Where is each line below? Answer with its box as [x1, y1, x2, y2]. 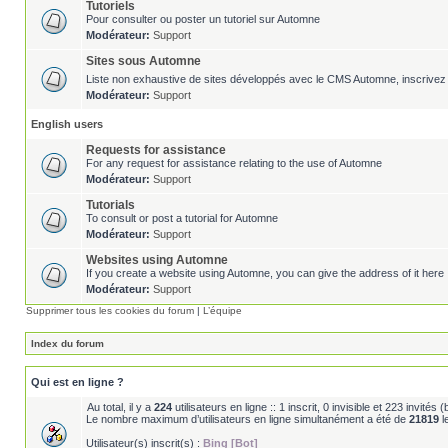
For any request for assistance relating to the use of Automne [86, 157, 382, 169]
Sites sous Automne [86, 54, 201, 68]
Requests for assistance [86, 143, 226, 157]
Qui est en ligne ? [31, 376, 124, 388]
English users [31, 118, 103, 130]
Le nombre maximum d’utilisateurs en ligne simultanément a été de [86, 413, 409, 425]
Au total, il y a [87, 401, 154, 413]
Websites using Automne [86, 253, 228, 267]
